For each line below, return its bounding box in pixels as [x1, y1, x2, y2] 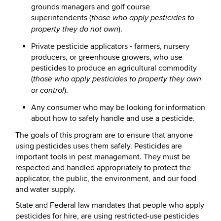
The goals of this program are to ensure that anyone [15, 130, 193, 140]
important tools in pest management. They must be [15, 152, 190, 162]
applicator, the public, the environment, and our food [15, 174, 196, 184]
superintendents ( [31, 13, 91, 23]
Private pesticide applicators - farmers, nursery [31, 41, 189, 51]
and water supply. [15, 184, 75, 194]
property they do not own [31, 25, 118, 34]
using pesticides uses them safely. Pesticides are [15, 141, 182, 151]
